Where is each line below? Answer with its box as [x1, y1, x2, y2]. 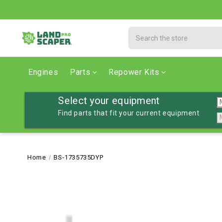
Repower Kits [109, 67, 160, 77]
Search [128, 28, 153, 36]
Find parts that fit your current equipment [58, 109, 200, 117]
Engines [28, 67, 58, 77]
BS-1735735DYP [54, 154, 104, 161]
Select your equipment [58, 95, 160, 107]
